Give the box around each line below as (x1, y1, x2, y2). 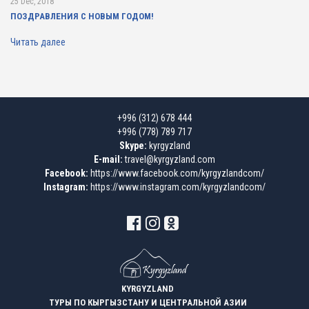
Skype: (119, 140, 147, 151)
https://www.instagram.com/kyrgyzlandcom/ (90, 181, 266, 192)
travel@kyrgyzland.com (125, 154, 215, 165)
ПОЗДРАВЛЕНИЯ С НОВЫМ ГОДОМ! (10, 11, 154, 21)
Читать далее (10, 37, 66, 48)
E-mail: (94, 154, 123, 165)
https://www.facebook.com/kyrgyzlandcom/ (90, 168, 264, 179)
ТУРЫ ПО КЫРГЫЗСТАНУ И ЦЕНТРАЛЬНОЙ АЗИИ (48, 297, 247, 308)
